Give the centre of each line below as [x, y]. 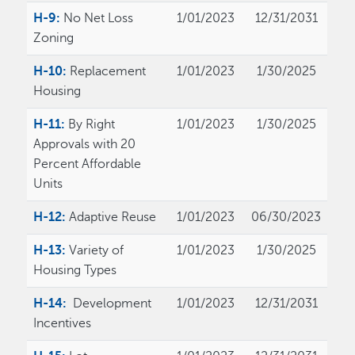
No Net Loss [99, 19]
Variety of [95, 251]
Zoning [54, 38]
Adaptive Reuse [113, 218]
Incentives [63, 324]
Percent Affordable [88, 164]
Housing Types [75, 271]
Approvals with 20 [85, 145]
